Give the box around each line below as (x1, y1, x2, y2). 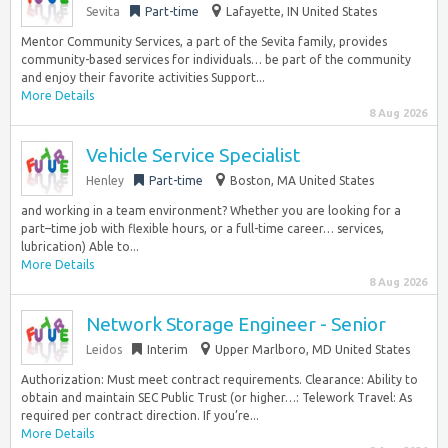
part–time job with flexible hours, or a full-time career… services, (21, 222, 384, 235)
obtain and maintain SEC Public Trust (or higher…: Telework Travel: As (21, 391, 412, 404)
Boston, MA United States (230, 174, 374, 187)
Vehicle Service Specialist (86, 144, 300, 166)
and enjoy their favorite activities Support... (21, 71, 265, 84)
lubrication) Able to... (21, 240, 139, 253)
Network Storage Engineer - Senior (86, 313, 386, 335)
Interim (147, 343, 188, 356)
